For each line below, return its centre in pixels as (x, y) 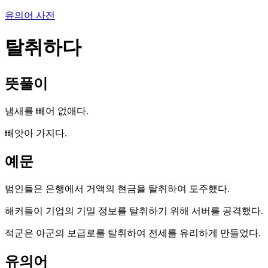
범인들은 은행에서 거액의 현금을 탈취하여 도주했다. (117, 188)
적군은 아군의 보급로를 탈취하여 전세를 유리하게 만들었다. (133, 233)
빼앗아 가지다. (36, 133)
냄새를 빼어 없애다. (47, 111)
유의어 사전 (30, 15)
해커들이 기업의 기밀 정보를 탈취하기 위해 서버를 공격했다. (134, 211)
